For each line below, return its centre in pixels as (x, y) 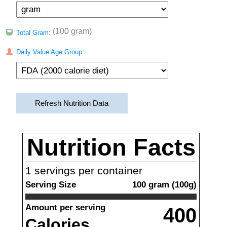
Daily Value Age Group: (49, 52)
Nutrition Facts (111, 147)
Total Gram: (33, 33)
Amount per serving (65, 207)
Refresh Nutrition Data (72, 103)
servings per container (87, 171)
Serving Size (51, 184)
